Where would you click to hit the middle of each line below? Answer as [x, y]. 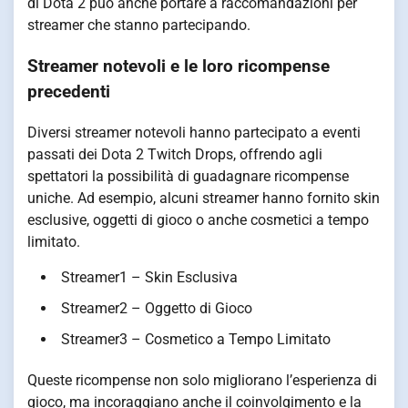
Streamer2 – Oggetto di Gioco [157, 308]
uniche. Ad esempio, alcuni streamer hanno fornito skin [204, 198]
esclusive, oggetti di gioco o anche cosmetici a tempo [198, 219]
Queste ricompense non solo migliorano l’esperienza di [202, 380]
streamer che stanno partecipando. [139, 25]
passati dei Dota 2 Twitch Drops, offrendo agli [175, 154]
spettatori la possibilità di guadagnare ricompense [188, 176]
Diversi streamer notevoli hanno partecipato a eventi [194, 132]
